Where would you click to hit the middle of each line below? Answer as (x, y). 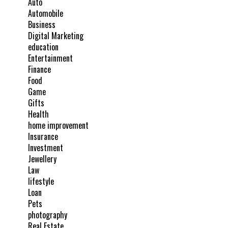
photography (48, 215)
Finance (39, 69)
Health (38, 114)
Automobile (46, 13)
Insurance (43, 137)
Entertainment (50, 58)
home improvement (58, 125)
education (43, 47)
